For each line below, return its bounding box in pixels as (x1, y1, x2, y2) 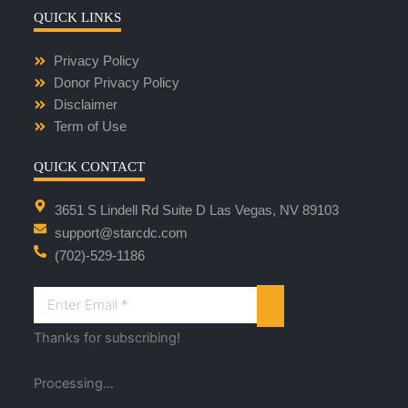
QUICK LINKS (33, 10, 121, 25)
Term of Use (54, 119, 127, 135)
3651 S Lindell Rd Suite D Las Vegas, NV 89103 (55, 203, 340, 219)
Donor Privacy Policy (54, 76, 180, 91)
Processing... (33, 374, 114, 392)
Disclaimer (54, 97, 118, 113)
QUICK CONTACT (33, 159, 145, 175)
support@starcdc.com (55, 226, 189, 241)
